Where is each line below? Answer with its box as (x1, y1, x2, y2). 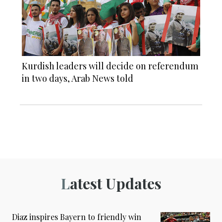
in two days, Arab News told (22, 72, 133, 85)
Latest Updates (69, 173, 162, 194)
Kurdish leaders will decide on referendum (22, 60, 198, 72)
